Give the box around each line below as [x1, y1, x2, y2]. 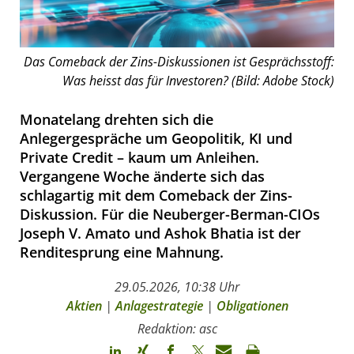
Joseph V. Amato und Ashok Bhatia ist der [20, 223, 301, 243]
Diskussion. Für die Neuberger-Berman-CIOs [20, 204, 320, 224]
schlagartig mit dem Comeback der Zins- [20, 185, 292, 205]
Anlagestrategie [115, 296, 203, 314]
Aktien [66, 296, 102, 314]
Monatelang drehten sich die [20, 109, 213, 129]
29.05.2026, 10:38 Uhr [115, 277, 239, 296]
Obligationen [216, 296, 288, 314]
